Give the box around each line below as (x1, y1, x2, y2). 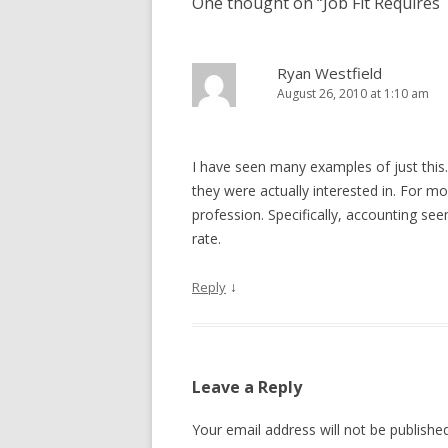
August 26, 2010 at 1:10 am (277, 85, 429, 102)
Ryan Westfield (277, 63, 382, 83)
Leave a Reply (192, 376, 302, 398)
